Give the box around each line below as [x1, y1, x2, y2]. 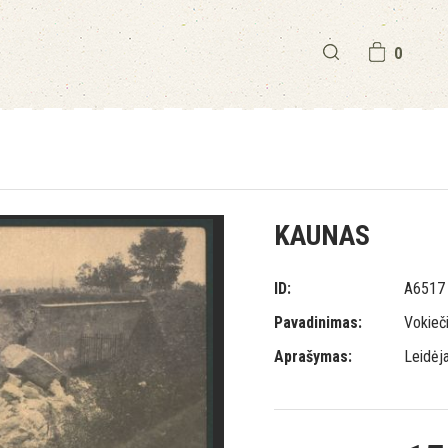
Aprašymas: [274, 347, 352, 366]
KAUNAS [274, 219, 370, 252]
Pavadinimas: [274, 313, 362, 332]
